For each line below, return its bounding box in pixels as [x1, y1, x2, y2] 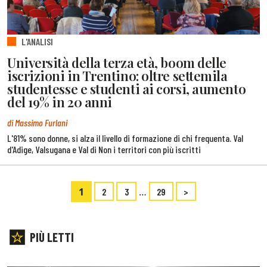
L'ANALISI [21, 36, 53, 48]
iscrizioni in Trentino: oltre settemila [7, 66, 228, 85]
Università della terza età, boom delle [7, 53, 226, 72]
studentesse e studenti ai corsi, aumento [7, 79, 246, 98]
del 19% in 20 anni [7, 92, 112, 111]
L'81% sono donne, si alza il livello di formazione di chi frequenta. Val [7, 132, 243, 144]
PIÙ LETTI [30, 229, 74, 244]
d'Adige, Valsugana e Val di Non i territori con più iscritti [7, 143, 201, 155]
